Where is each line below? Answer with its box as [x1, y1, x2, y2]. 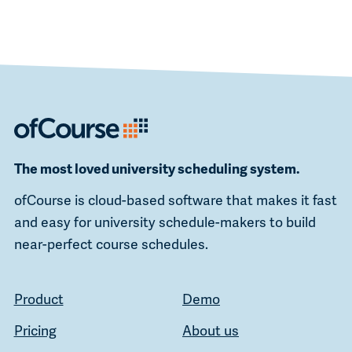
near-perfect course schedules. [13, 233, 208, 253]
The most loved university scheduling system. [13, 158, 299, 178]
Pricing [13, 320, 57, 339]
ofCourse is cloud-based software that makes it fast [13, 189, 337, 209]
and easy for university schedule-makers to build [13, 211, 316, 231]
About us [182, 320, 239, 339]
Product [13, 288, 64, 308]
